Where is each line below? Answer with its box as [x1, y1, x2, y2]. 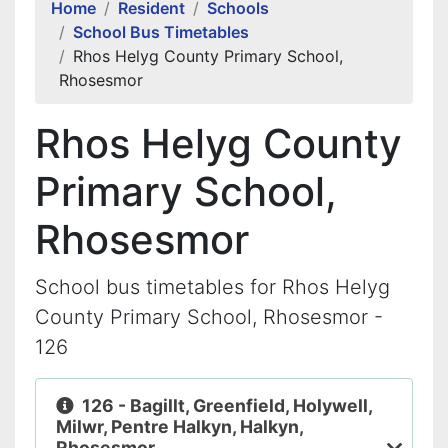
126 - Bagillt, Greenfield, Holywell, [82, 395, 372, 416]
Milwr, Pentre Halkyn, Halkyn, [56, 416, 303, 437]
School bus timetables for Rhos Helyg [35, 275, 390, 299]
